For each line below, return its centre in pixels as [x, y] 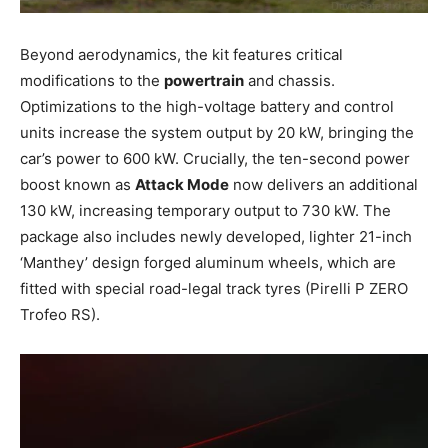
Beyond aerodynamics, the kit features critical [181, 54]
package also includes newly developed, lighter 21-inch [216, 236]
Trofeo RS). [60, 314]
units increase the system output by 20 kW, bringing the [217, 132]
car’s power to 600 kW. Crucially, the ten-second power [215, 158]
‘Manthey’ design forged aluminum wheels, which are [208, 262]
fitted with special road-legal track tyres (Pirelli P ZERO [214, 288]
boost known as [77, 184]
